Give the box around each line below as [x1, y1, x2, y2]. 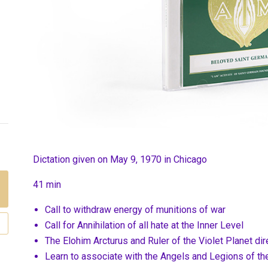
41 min [33, 179, 61, 191]
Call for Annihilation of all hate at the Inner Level [45, 220, 243, 232]
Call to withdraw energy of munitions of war [45, 204, 226, 216]
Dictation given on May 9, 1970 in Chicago [33, 154, 207, 166]
